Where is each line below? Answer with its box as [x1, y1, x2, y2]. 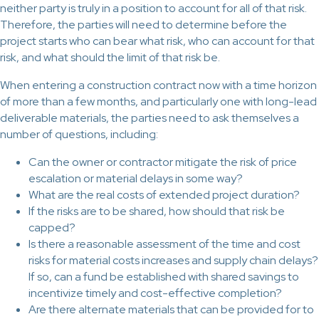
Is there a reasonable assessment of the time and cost [28, 236, 300, 251]
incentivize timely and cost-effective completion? [28, 286, 282, 300]
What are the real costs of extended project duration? [28, 187, 300, 202]
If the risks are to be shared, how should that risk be [28, 204, 285, 219]
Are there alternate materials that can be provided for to [28, 302, 314, 317]
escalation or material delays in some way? [28, 171, 243, 186]
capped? [28, 220, 75, 235]
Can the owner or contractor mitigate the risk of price [28, 155, 297, 169]
